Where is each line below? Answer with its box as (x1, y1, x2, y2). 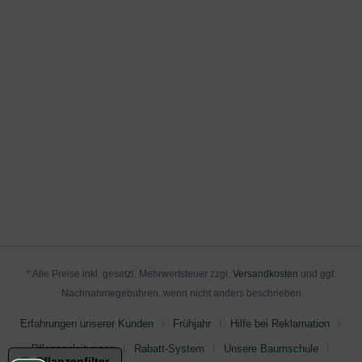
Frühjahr (172, 317, 211, 330)
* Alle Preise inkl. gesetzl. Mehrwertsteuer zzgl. (26, 267, 233, 280)
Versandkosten (232, 267, 298, 280)
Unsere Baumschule (223, 342, 318, 355)
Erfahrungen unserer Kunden (19, 317, 154, 330)
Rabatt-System (133, 342, 204, 355)
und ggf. (297, 267, 336, 280)
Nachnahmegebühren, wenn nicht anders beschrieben (61, 287, 301, 299)
